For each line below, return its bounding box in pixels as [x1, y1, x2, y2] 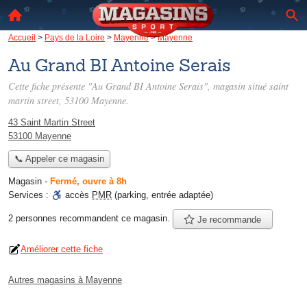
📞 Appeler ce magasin [14, 153, 104, 164]
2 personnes [8, 213, 60, 223]
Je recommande [195, 214, 262, 225]
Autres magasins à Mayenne [8, 274, 122, 285]
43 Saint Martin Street [8, 117, 95, 127]
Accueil [8, 33, 36, 42]
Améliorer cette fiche [21, 243, 103, 254]
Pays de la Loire [45, 33, 105, 42]
